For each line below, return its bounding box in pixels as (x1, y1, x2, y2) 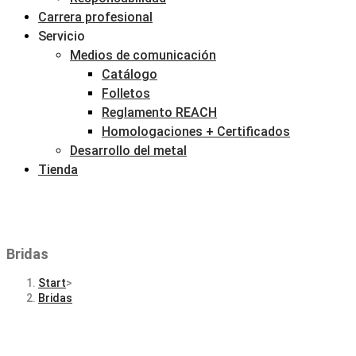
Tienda (38, 162, 78, 177)
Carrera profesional (38, 10, 153, 25)
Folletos (102, 86, 150, 101)
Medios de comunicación (70, 48, 216, 63)
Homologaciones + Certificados (102, 124, 290, 139)
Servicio (38, 29, 85, 44)
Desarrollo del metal (70, 143, 187, 158)
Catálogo (102, 67, 157, 82)
